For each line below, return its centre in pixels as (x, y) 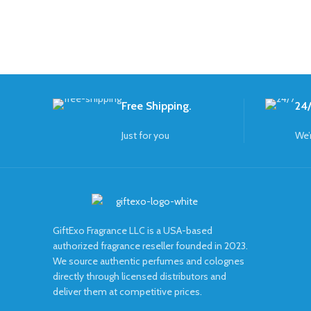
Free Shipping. (157, 106)
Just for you (145, 136)
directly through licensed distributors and (140, 276)
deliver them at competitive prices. (127, 291)
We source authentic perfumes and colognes (149, 261)
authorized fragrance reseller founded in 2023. (150, 245)
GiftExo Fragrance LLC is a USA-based (133, 230)
